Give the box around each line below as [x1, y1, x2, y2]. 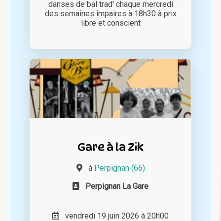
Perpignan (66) [94, 163, 145, 173]
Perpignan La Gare [85, 182, 148, 191]
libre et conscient [80, 18, 141, 28]
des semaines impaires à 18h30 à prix [44, 9, 177, 19]
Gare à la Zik [77, 140, 144, 154]
